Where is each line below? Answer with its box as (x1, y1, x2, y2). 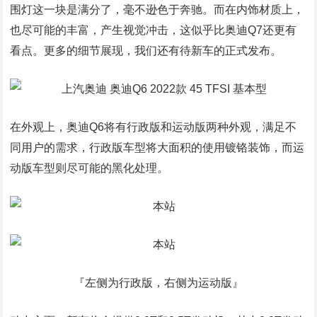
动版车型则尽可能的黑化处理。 (10, 162, 169, 174)
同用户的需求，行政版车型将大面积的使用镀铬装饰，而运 (10, 142, 305, 154)
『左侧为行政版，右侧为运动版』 (74, 277, 243, 289)
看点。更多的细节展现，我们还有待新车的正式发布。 (10, 45, 282, 57)
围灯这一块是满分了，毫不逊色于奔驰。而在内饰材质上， (10, 4, 305, 16)
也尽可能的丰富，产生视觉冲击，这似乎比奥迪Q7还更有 (10, 24, 297, 36)
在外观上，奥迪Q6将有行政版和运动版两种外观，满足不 (10, 121, 297, 133)
